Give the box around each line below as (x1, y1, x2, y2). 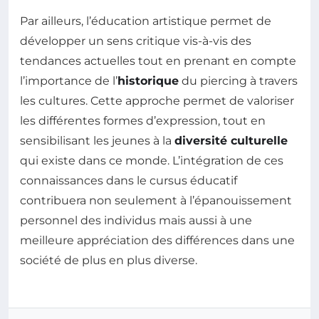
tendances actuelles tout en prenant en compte (20, 54, 296, 68)
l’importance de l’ (20, 74, 117, 88)
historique (117, 74, 179, 88)
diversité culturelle (174, 134, 288, 148)
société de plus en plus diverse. (20, 253, 197, 268)
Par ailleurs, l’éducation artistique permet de (20, 14, 271, 28)
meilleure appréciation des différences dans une (20, 234, 295, 248)
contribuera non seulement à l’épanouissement (20, 194, 292, 208)
